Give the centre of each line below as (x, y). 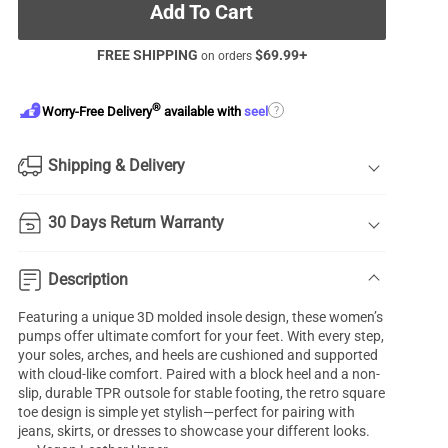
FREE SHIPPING (147, 55)
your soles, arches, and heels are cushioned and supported (198, 355)
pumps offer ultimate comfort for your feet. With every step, (201, 336)
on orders (226, 56)
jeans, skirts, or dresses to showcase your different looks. (194, 431)
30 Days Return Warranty (136, 223)
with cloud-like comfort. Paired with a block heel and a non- (199, 374)
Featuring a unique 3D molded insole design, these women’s (201, 317)
